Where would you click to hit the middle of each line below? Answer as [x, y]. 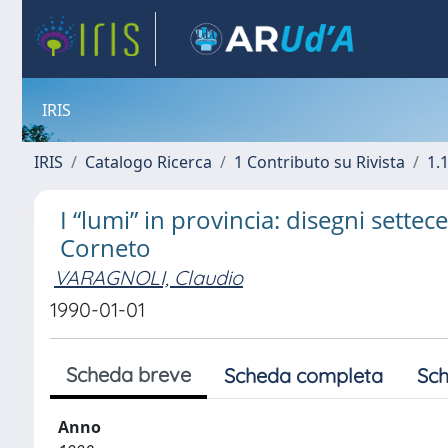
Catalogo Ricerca [148, 162]
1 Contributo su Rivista [319, 162]
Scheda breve [128, 374]
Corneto [105, 247]
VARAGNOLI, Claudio [148, 277]
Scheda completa [303, 375]
